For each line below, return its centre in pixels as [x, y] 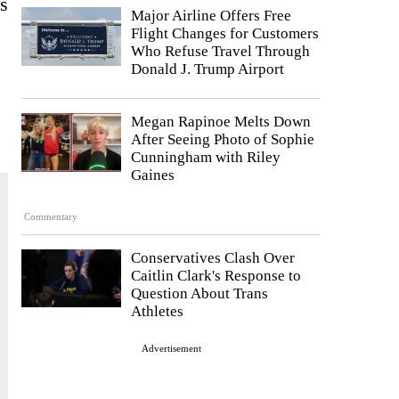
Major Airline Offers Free [211, 16]
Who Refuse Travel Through [220, 52]
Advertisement [171, 348]
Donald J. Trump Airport [208, 69]
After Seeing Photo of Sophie [223, 140]
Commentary [51, 216]
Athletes [157, 311]
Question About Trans [199, 293]
